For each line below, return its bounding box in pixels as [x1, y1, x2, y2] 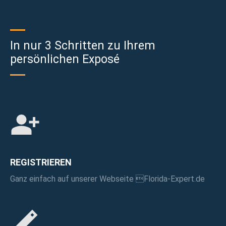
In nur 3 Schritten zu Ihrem [10, 38, 155, 52]
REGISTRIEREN [10, 157, 72, 168]
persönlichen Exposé [10, 52, 120, 66]
